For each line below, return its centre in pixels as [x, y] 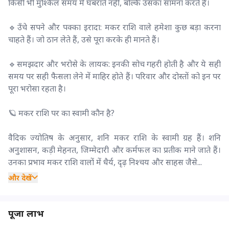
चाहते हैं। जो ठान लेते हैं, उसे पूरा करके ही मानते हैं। [84, 39]
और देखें [20, 177]
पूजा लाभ [26, 213]
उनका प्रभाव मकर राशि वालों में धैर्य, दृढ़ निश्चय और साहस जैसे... [105, 162]
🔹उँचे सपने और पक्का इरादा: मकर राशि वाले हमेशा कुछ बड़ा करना [114, 27]
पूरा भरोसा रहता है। [37, 88]
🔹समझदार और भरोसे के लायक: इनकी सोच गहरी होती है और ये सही [114, 64]
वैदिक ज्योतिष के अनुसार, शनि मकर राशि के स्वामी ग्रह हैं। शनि [114, 137]
